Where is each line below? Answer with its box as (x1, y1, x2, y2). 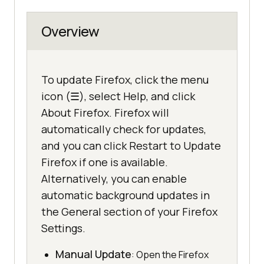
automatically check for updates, (41, 122, 206, 137)
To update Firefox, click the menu (41, 72, 209, 87)
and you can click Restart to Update (41, 138, 221, 153)
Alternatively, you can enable (41, 171, 187, 186)
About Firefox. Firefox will (41, 105, 169, 120)
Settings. (41, 221, 85, 236)
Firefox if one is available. (41, 155, 168, 170)
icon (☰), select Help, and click (41, 89, 195, 104)
